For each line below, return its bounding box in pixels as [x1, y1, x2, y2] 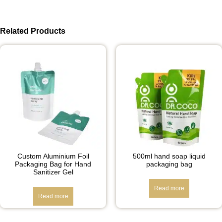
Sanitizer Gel [33, 168, 73, 176]
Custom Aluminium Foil [17, 152, 89, 161]
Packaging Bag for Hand [15, 160, 91, 168]
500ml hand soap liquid [132, 152, 206, 161]
